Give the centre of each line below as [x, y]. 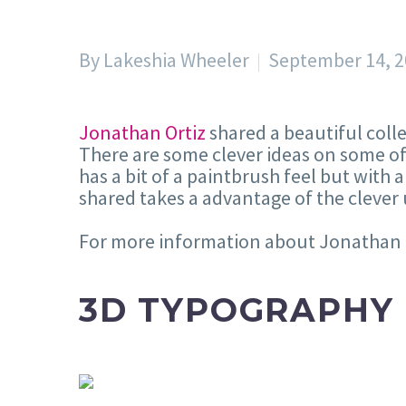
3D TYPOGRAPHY [237, 310]
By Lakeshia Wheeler [164, 60]
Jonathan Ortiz [142, 132]
